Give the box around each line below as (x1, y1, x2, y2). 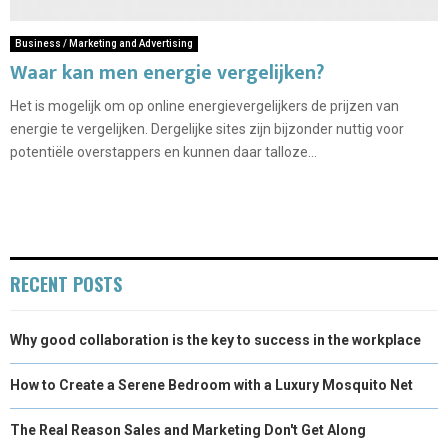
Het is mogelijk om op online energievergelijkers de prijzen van (10, 97, 399, 114)
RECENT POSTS (10, 270, 122, 297)
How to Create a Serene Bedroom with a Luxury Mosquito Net (10, 376, 413, 393)
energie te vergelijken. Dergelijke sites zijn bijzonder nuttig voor (10, 120, 404, 137)
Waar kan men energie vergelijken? (10, 55, 324, 90)
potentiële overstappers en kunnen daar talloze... (10, 143, 317, 160)
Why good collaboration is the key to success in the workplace (10, 331, 421, 348)
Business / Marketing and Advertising (15, 37, 193, 49)
